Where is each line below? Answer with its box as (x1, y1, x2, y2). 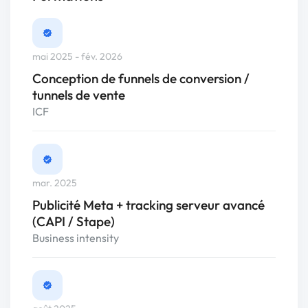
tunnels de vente (32, 87, 125, 104)
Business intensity (32, 230, 119, 245)
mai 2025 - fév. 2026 (32, 50, 122, 63)
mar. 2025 (32, 176, 77, 189)
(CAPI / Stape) (32, 212, 115, 230)
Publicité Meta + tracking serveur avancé (32, 196, 265, 213)
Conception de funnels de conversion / (32, 70, 250, 87)
